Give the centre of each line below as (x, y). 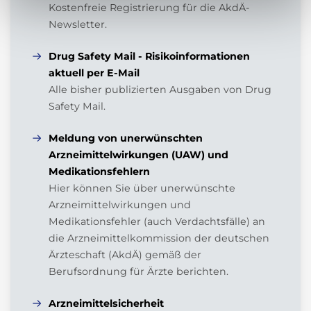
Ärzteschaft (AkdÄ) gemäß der (125, 255)
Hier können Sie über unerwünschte (142, 188)
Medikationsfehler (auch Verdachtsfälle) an (157, 222)
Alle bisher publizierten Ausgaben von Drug (160, 90)
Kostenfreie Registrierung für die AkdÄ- (149, 8)
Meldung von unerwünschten (126, 138)
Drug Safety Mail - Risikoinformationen (149, 57)
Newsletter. (78, 25)
